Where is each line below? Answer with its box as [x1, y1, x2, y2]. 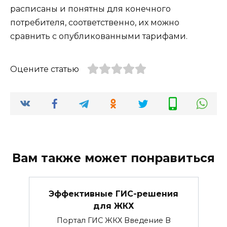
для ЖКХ [93, 201, 134, 211]
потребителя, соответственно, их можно [10, 18, 179, 28]
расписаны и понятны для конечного [10, 4, 171, 14]
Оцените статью [10, 64, 79, 74]
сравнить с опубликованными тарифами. [10, 31, 187, 42]
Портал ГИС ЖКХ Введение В [56, 215, 171, 225]
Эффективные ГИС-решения [49, 188, 178, 199]
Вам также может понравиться [12, 151, 215, 166]
